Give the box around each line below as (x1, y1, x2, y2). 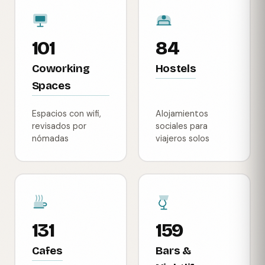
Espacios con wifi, (31, 108, 101, 119)
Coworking (31, 62, 90, 75)
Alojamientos (155, 108, 208, 119)
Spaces (31, 79, 71, 92)
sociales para (155, 120, 208, 131)
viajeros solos (155, 132, 209, 144)
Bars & (155, 244, 191, 258)
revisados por (31, 120, 86, 131)
